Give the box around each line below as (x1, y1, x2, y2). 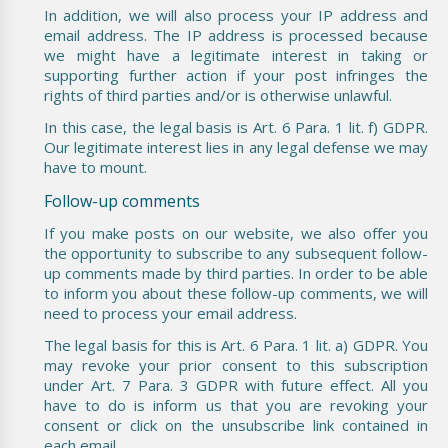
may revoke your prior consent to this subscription (44, 354, 428, 375)
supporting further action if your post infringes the (44, 64, 428, 85)
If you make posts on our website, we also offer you (44, 222, 428, 243)
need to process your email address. (44, 302, 297, 323)
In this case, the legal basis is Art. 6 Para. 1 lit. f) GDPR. (44, 116, 428, 137)
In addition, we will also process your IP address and (44, 4, 428, 25)
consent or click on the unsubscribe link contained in (44, 414, 428, 435)
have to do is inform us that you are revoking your (44, 394, 428, 415)
